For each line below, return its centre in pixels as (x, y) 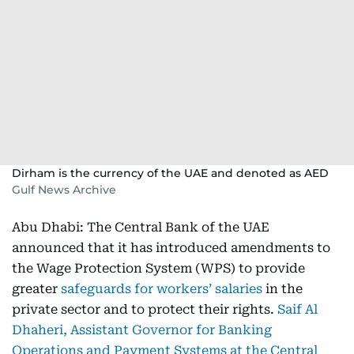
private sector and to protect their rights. (145, 309)
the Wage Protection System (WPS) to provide (158, 268)
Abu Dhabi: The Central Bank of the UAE (141, 227)
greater (36, 289)
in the (282, 289)
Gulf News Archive (64, 190)
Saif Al (298, 309)
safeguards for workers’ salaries (162, 289)
